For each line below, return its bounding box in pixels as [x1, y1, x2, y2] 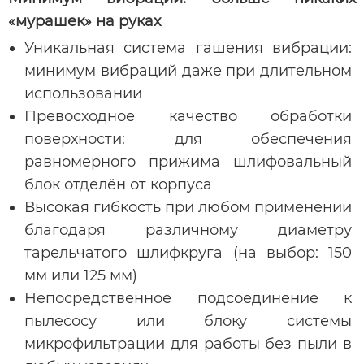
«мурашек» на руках [8, 11, 161, 30]
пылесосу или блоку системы [24, 311, 352, 330]
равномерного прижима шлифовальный [24, 152, 352, 171]
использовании [24, 84, 142, 102]
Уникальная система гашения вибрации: [24, 38, 352, 57]
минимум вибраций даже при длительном [24, 61, 352, 80]
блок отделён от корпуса [24, 175, 212, 193]
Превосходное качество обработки [24, 106, 352, 125]
